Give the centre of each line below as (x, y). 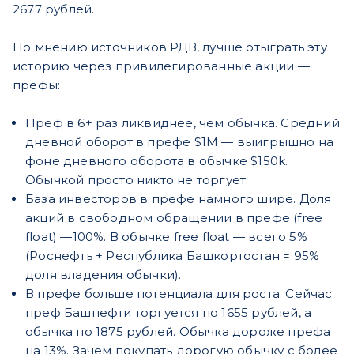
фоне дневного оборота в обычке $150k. (157, 160)
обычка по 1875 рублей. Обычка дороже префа (178, 331)
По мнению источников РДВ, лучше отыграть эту (170, 47)
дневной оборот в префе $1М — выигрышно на (180, 141)
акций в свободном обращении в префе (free (174, 217)
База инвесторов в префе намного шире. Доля (179, 198)
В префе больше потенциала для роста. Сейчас (179, 293)
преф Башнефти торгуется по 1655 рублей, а (169, 312)
